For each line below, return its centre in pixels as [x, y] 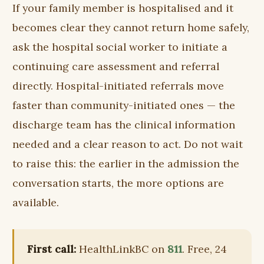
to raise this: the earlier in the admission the [126, 163]
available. [36, 202]
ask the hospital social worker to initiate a [120, 47]
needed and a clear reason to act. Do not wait [128, 144]
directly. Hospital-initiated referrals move [118, 85]
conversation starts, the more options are [118, 183]
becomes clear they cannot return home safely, [131, 27]
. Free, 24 [204, 249]
